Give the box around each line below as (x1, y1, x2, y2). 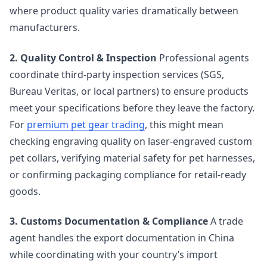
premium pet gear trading (27, 117, 145, 131)
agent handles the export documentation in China (10, 231, 234, 245)
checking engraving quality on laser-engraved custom (10, 134, 252, 148)
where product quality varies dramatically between (10, 4, 238, 18)
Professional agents (157, 51, 249, 64)
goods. (10, 184, 41, 198)
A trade (208, 215, 243, 228)
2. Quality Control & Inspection (10, 51, 157, 64)
